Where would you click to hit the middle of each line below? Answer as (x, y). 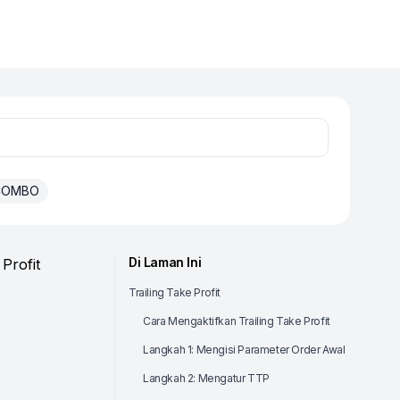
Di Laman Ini (165, 262)
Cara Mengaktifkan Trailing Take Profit (237, 321)
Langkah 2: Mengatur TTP (206, 378)
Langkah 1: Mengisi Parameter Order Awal (244, 350)
